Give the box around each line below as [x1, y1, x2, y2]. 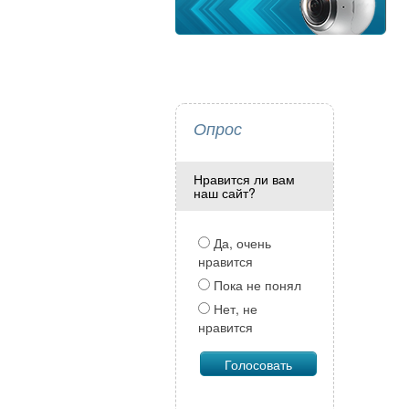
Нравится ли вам [193, 170, 295, 188]
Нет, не [209, 299, 257, 318]
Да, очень [209, 234, 271, 252]
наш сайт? [193, 184, 256, 202]
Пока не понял [209, 276, 301, 294]
